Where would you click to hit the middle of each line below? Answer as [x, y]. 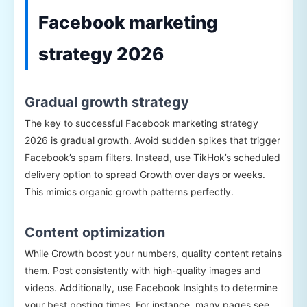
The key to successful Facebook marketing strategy [142, 123]
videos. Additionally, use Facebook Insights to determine [151, 288]
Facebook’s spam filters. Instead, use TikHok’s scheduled [152, 158]
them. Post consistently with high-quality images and [143, 271]
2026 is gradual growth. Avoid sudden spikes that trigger [152, 140]
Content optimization [95, 233]
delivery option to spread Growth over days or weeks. [145, 175]
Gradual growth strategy [107, 102]
